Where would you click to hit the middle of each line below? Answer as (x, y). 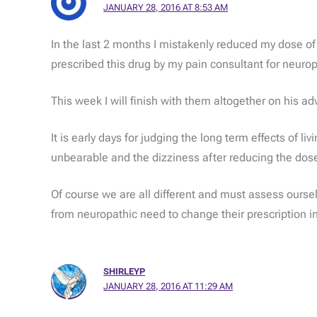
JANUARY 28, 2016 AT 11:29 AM (168, 286)
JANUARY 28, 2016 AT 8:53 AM (166, 8)
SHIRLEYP (125, 271)
